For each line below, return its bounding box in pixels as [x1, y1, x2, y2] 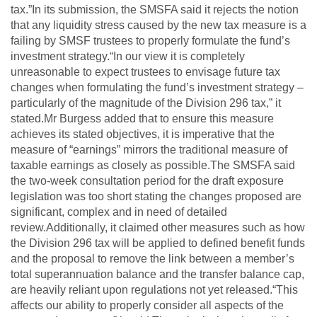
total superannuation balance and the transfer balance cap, [11, 267, 304, 280]
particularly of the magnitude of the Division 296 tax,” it [11, 96, 281, 109]
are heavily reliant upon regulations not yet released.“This [11, 283, 298, 296]
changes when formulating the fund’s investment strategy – [11, 81, 304, 93]
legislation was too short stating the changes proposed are [11, 190, 301, 202]
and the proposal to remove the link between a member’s [11, 252, 294, 265]
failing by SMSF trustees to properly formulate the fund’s [11, 34, 290, 47]
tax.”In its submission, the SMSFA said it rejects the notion [11, 3, 299, 16]
